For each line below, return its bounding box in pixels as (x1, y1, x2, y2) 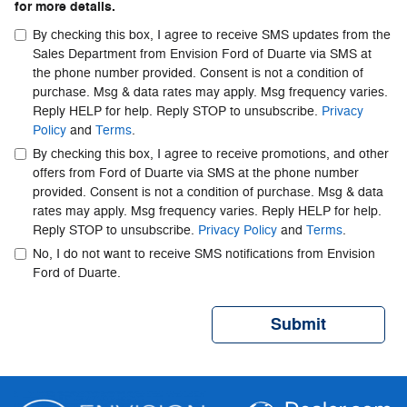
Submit (271, 313, 326, 335)
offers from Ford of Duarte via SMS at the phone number (33, 164, 359, 181)
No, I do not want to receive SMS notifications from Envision (33, 245, 375, 262)
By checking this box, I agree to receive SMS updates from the (33, 26, 391, 43)
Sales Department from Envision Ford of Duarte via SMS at (33, 45, 372, 62)
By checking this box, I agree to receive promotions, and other (33, 145, 389, 162)
